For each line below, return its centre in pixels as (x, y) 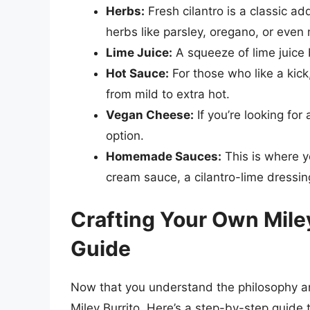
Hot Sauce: (137, 73)
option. (125, 135)
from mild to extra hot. (168, 94)
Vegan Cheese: (150, 115)
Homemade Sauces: (164, 156)
